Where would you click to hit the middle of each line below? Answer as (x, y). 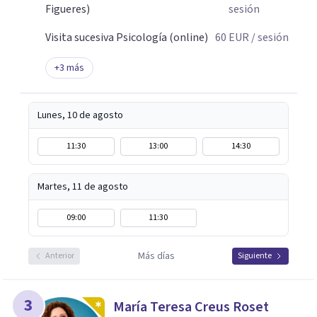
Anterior (60, 256)
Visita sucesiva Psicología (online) (127, 38)
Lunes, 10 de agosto (80, 115)
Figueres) (68, 9)
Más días (156, 256)
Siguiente (255, 256)
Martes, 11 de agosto (83, 187)
